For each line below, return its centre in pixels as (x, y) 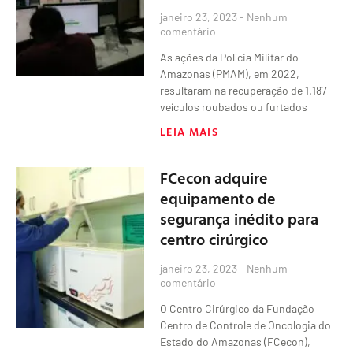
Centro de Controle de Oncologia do (246, 325)
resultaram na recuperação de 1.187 (244, 90)
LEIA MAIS (189, 131)
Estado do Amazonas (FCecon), (236, 341)
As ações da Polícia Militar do (230, 57)
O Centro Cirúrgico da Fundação (238, 308)
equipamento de (218, 197)
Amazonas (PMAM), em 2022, (230, 73)
